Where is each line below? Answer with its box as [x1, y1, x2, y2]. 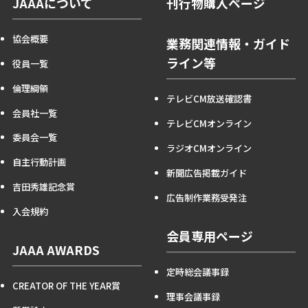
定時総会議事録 [166, 265, 229, 278]
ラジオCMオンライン [166, 141, 252, 155]
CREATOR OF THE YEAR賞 [12, 279, 120, 293]
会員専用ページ [166, 226, 253, 245]
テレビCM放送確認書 [166, 91, 252, 105]
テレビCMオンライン [166, 116, 252, 130]
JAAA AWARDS [12, 241, 100, 259]
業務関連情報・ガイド [166, 34, 290, 52]
